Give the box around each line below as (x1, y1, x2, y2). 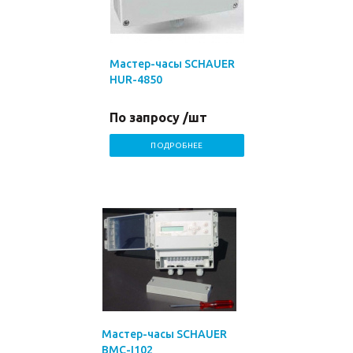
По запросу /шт (110, 110, 207, 124)
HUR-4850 (110, 73, 162, 86)
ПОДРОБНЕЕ (150, 141, 203, 150)
